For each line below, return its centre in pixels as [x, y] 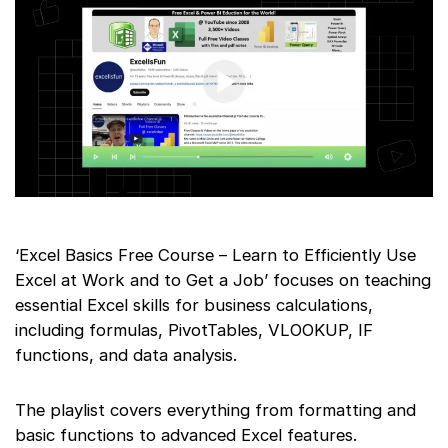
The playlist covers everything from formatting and [215, 409]
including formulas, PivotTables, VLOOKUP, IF [194, 329]
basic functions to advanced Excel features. [186, 434]
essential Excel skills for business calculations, [194, 304]
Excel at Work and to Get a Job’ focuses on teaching [223, 279]
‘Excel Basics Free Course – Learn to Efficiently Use [215, 254]
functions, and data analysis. [126, 354]
